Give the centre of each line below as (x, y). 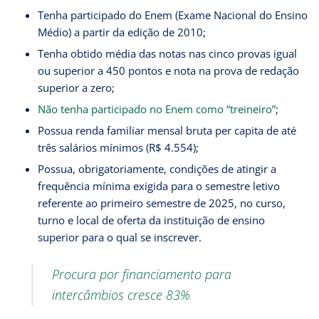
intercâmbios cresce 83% (121, 294)
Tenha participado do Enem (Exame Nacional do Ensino (172, 15)
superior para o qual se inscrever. (119, 237)
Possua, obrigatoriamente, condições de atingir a (157, 169)
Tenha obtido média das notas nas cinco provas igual (167, 54)
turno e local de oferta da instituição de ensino (151, 220)
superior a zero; (76, 88)
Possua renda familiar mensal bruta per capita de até (167, 131)
